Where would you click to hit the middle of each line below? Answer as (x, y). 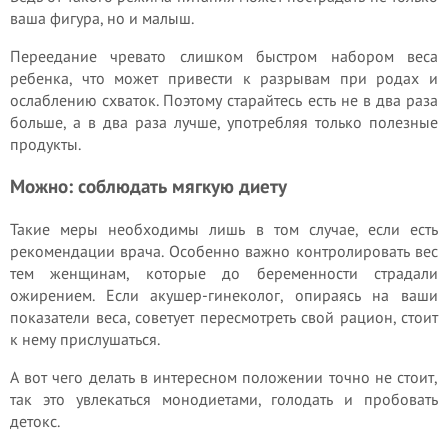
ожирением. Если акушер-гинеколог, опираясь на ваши (224, 295)
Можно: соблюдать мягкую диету (148, 186)
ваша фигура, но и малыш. (102, 17)
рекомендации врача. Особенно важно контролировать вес (224, 251)
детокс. (35, 421)
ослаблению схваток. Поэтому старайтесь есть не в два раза (224, 99)
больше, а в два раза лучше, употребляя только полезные (224, 121)
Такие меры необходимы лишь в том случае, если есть (224, 229)
